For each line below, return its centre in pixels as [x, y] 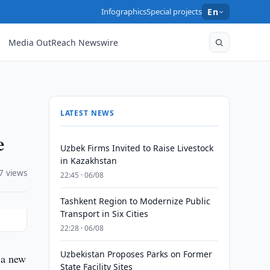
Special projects [174, 11]
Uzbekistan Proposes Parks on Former [136, 254]
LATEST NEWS [87, 113]
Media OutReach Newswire [64, 42]
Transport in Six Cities [104, 214]
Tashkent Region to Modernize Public [135, 201]
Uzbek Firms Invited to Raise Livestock [137, 148]
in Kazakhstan [88, 161]
